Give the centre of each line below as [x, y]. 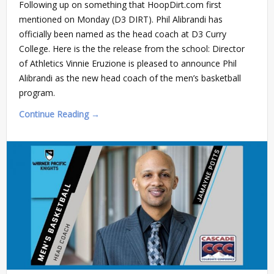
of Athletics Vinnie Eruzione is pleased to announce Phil [128, 63]
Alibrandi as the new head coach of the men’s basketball [130, 78]
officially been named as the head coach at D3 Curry [123, 34]
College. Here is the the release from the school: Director [132, 48]
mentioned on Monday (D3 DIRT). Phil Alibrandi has [121, 19]
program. [37, 92]
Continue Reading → [59, 114]
